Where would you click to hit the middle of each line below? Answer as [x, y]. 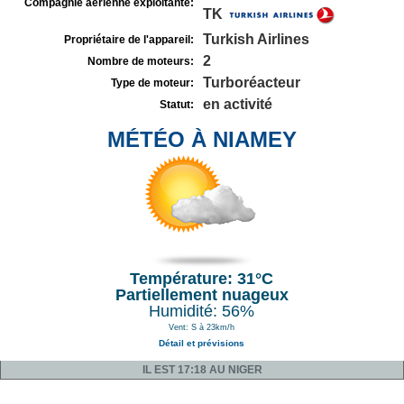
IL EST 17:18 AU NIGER [202, 370]
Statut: [177, 105]
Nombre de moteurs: [141, 61]
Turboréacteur [252, 83]
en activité [238, 104]
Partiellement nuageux [202, 295]
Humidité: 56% [202, 311]
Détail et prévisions [202, 343]
